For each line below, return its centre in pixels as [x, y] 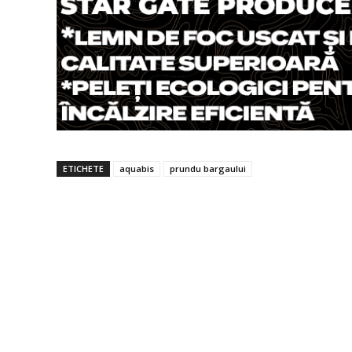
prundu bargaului [208, 168]
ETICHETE [83, 168]
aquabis [137, 168]
